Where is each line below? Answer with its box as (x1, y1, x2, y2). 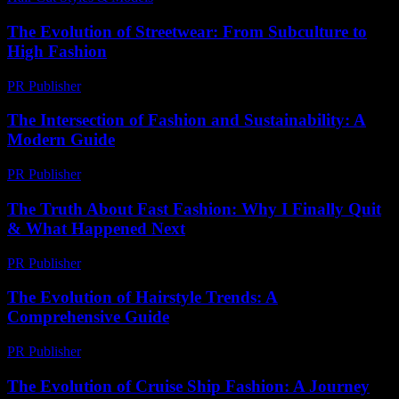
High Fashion (7, 41, 107, 61)
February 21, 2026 (89, 167, 193, 183)
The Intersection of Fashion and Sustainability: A (7, 110, 366, 130)
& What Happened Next (7, 218, 185, 238)
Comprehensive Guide (7, 307, 169, 327)
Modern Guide (7, 130, 115, 150)
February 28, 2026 (89, 343, 193, 359)
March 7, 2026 (89, 255, 172, 271)
